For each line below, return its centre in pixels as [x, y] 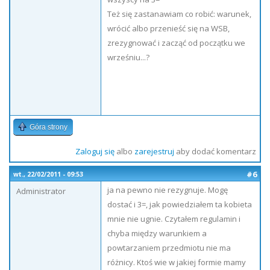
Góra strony [49, 127]
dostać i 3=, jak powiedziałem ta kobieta [180, 204]
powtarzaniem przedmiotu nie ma [169, 248]
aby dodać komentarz [215, 151]
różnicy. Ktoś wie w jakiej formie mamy [177, 262]
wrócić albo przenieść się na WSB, [168, 28]
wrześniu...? [128, 57]
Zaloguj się [95, 151]
